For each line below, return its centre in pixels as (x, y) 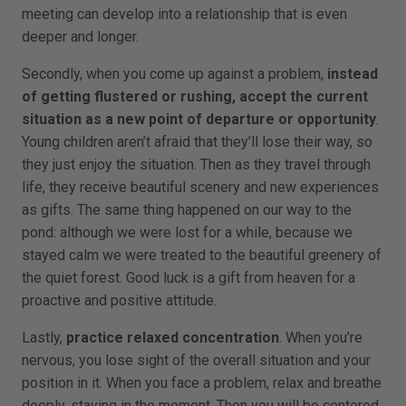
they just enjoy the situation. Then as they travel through (196, 164)
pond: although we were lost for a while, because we (187, 232)
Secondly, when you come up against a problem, (174, 73)
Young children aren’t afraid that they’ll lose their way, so (197, 141)
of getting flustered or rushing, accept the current (195, 96)
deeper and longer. (80, 36)
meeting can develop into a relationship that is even (184, 14)
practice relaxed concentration (173, 337)
